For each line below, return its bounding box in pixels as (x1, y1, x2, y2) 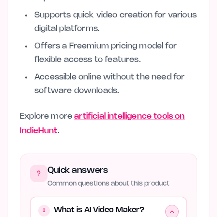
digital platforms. (34, 25, 100, 32)
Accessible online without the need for (34, 73, 185, 81)
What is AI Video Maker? (54, 206, 144, 214)
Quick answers (47, 167, 108, 174)
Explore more (20, 112, 75, 120)
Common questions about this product (47, 181, 170, 187)
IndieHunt (20, 127, 58, 135)
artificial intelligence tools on (74, 112, 185, 120)
